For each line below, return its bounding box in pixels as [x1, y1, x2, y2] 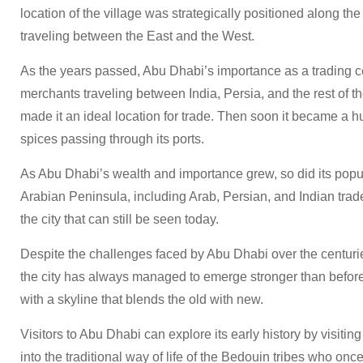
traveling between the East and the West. [20, 28, 254, 43]
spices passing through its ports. [20, 131, 204, 146]
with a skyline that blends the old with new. [20, 292, 263, 306]
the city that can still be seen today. [20, 211, 219, 226]
